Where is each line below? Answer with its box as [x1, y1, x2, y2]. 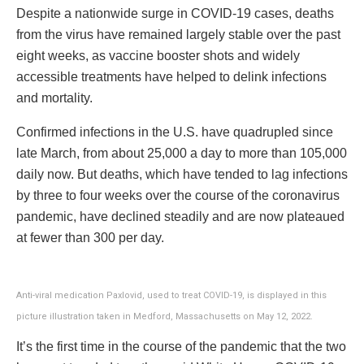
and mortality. [16, 91, 93, 106]
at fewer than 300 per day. [16, 231, 164, 245]
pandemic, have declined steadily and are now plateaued [16, 210, 344, 224]
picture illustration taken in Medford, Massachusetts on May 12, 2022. [16, 311, 315, 323]
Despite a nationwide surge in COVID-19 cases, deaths [16, 6, 334, 21]
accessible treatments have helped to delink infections [16, 70, 327, 84]
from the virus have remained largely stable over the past [16, 28, 340, 42]
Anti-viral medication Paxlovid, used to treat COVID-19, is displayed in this [16, 290, 327, 301]
